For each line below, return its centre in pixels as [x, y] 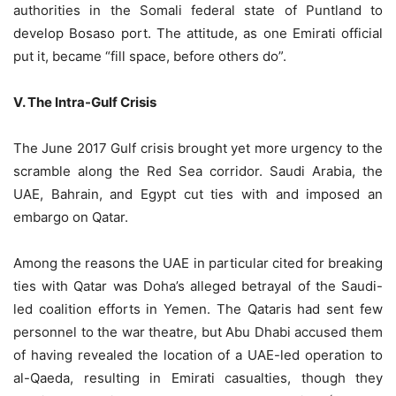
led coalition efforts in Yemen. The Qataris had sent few [198, 309]
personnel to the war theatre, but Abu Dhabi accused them [198, 332]
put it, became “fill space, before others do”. [150, 56]
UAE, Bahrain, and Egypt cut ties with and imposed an [198, 194]
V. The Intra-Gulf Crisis [85, 102]
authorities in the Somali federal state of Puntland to [198, 10]
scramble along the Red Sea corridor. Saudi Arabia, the [198, 171]
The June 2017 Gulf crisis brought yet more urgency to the [198, 148]
